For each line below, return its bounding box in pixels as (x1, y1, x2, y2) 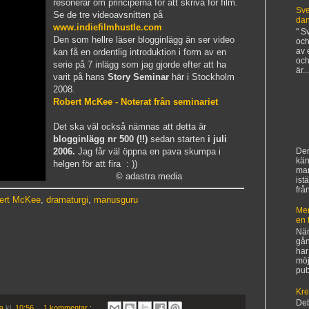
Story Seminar (108, 72, 169, 83)
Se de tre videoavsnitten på (53, 10, 163, 21)
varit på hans (53, 72, 108, 83)
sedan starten (148, 134, 208, 145)
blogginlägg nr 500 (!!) (53, 134, 148, 145)
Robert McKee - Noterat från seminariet (53, 97, 218, 108)
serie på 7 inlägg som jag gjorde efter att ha (53, 59, 226, 70)
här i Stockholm (169, 72, 235, 83)
